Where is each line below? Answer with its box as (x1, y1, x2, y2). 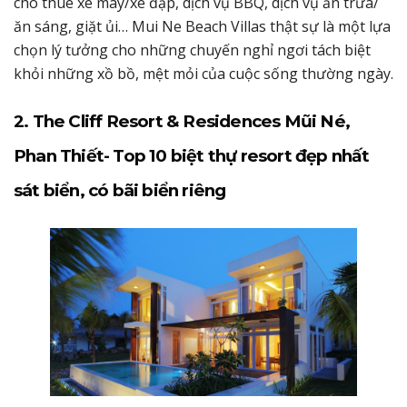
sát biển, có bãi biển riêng (14, 179, 226, 201)
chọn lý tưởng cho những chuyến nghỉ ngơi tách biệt (14, 39, 371, 60)
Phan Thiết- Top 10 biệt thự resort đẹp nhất (14, 144, 370, 166)
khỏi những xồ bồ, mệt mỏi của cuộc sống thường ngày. (14, 63, 393, 84)
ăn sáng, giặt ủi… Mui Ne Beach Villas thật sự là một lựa (14, 15, 391, 36)
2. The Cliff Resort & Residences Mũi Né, (14, 110, 351, 132)
